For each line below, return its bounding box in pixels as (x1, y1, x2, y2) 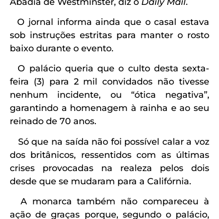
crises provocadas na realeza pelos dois (10, 162, 209, 174)
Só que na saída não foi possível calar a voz (10, 136, 209, 147)
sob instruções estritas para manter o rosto (10, 29, 209, 41)
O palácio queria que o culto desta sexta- (10, 63, 209, 74)
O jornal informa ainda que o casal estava (10, 16, 209, 27)
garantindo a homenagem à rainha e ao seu (10, 103, 209, 114)
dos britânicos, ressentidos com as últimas (10, 149, 209, 160)
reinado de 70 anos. (10, 116, 99, 127)
